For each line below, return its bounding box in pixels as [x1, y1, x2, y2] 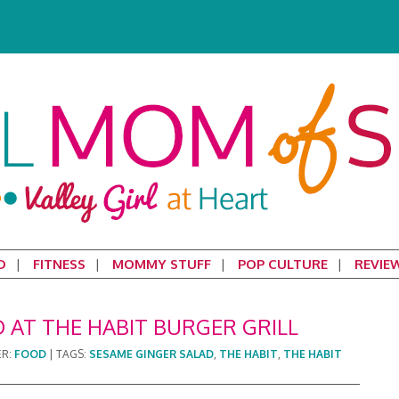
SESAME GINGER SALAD [89, 347, 214, 361]
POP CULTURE [237, 256, 328, 273]
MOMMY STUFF [111, 256, 211, 273]
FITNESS [32, 256, 85, 273]
